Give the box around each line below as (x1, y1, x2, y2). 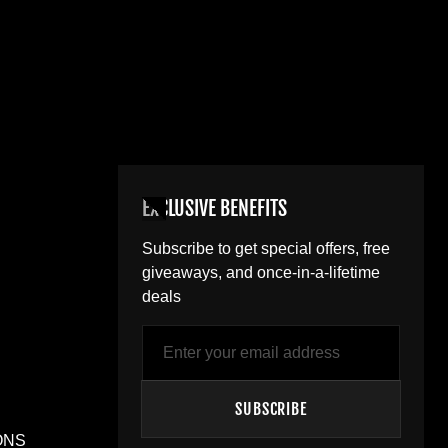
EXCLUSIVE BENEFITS (142, 195, 287, 221)
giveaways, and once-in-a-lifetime (142, 263, 380, 281)
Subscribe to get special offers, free (142, 239, 390, 257)
